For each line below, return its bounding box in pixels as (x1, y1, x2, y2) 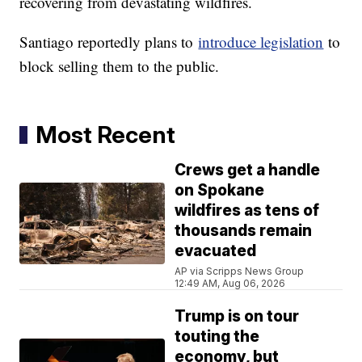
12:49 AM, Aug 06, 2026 (175, 277, 286, 290)
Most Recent (36, 120, 176, 149)
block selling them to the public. (19, 56, 220, 77)
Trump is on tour (175, 307, 300, 326)
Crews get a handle (175, 161, 321, 180)
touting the (175, 327, 260, 347)
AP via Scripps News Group (175, 265, 305, 278)
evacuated (175, 242, 257, 261)
